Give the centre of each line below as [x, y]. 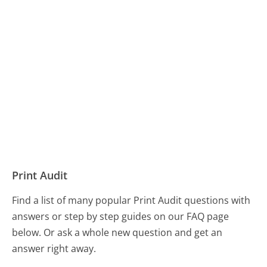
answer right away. [54, 248]
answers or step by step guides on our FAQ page [121, 216]
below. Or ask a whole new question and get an [117, 232]
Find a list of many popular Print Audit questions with [131, 200]
